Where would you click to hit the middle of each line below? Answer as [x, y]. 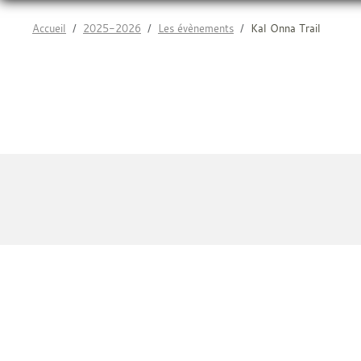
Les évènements [196, 28]
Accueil [49, 28]
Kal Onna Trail [286, 28]
